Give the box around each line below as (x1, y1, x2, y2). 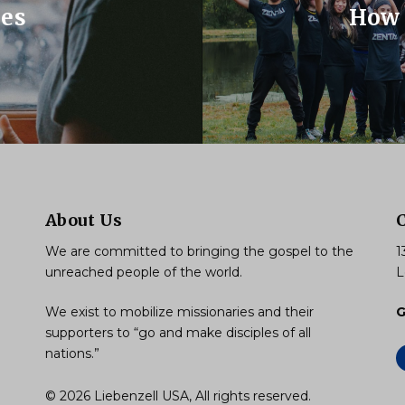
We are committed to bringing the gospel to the (44, 242, 353, 259)
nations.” (44, 344, 99, 362)
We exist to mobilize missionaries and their (44, 303, 314, 320)
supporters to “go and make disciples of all (44, 324, 311, 341)
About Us (44, 209, 123, 231)
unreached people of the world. (44, 263, 242, 280)
